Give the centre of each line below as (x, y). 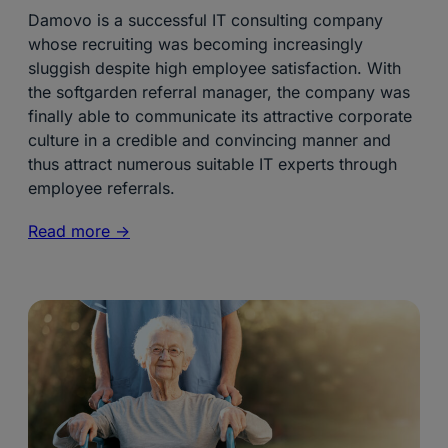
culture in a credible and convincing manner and (209, 140)
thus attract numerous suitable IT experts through (212, 164)
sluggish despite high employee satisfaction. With (214, 68)
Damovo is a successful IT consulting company (205, 20)
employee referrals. (101, 188)
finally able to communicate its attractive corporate (220, 116)
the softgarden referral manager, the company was (219, 92)
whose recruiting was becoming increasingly (195, 44)
